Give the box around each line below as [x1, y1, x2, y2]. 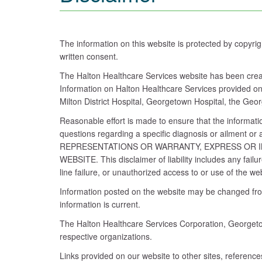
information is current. [60, 198, 140, 210]
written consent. [60, 50, 118, 62]
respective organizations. [60, 230, 152, 242]
